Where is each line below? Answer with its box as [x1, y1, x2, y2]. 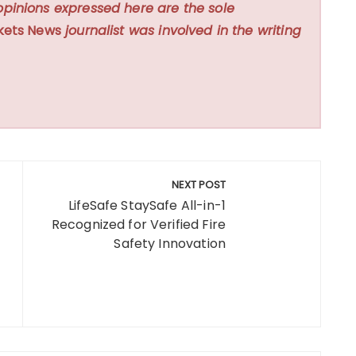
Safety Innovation [114, 234, 226, 253]
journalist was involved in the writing [60, 21, 301, 40]
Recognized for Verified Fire [51, 215, 226, 234]
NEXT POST [172, 176, 226, 192]
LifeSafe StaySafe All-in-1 [68, 195, 226, 215]
